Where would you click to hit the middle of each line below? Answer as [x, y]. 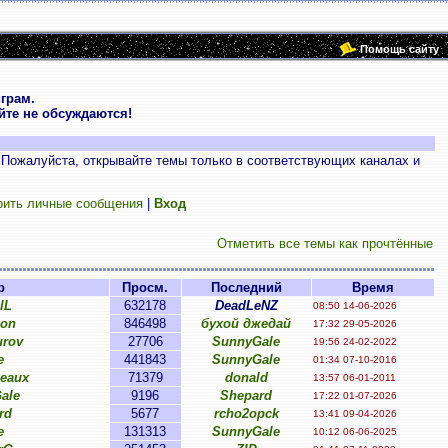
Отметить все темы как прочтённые [324, 243]
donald [246, 377]
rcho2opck [246, 413]
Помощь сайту [399, 49]
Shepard [246, 395]
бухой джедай [246, 323]
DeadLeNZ [246, 305]
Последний [246, 287]
